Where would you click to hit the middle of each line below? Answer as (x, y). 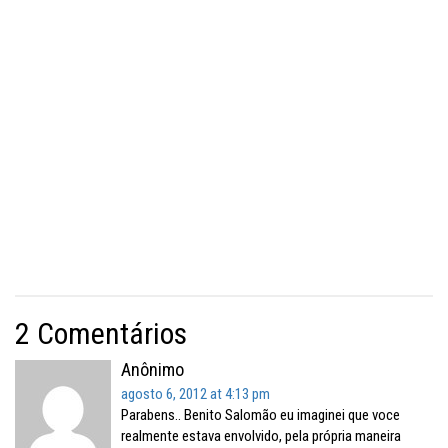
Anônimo (152, 369)
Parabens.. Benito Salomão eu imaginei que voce (260, 415)
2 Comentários (101, 333)
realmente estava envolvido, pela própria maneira (261, 436)
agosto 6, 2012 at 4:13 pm (195, 394)
